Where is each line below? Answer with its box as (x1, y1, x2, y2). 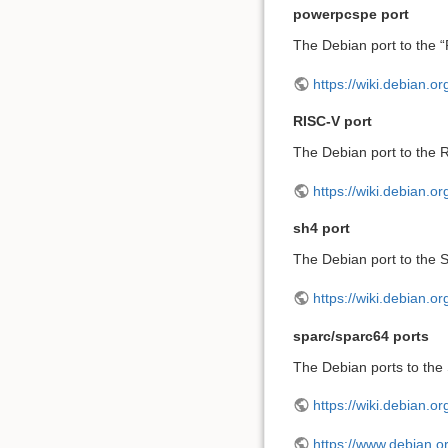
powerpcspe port (293, 6, 409, 23)
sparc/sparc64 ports (293, 327, 429, 344)
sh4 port (293, 220, 350, 237)
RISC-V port (293, 113, 372, 130)
